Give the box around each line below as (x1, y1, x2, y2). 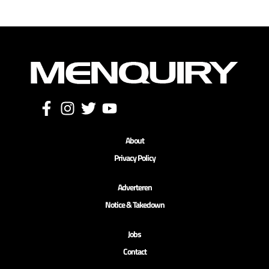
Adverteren (117, 180, 152, 193)
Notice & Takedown (104, 198, 165, 211)
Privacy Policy (113, 151, 156, 164)
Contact (122, 244, 147, 258)
